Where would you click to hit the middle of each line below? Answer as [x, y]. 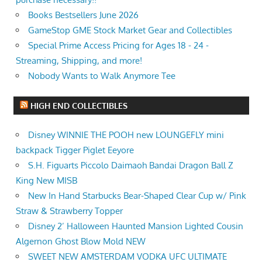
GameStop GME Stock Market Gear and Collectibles [130, 30]
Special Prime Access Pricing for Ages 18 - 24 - [118, 45]
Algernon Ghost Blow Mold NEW [81, 241]
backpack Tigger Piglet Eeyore [75, 150]
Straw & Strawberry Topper [69, 211]
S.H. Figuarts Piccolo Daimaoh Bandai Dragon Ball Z [131, 165]
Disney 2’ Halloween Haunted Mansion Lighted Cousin [136, 226]
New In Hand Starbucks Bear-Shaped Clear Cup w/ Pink [137, 196]
